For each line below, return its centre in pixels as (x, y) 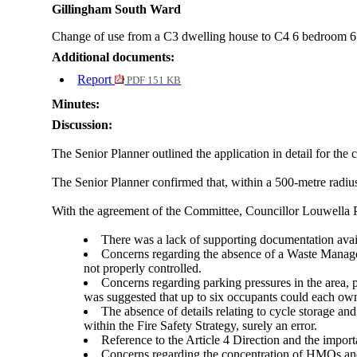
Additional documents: (114, 57)
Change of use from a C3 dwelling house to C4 (173, 37)
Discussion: (82, 125)
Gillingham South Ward (117, 10)
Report (96, 80)
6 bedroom (320, 37)
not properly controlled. (143, 269)
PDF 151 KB (153, 81)
